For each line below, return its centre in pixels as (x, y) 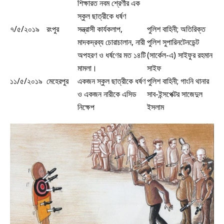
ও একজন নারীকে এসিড (107, 94)
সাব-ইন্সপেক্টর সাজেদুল (175, 94)
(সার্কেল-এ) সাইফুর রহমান (180, 55)
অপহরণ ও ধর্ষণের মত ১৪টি (111, 55)
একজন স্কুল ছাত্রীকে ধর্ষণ (111, 81)
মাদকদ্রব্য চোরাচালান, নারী (111, 42)
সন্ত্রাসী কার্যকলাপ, (100, 29)
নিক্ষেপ (86, 107)
